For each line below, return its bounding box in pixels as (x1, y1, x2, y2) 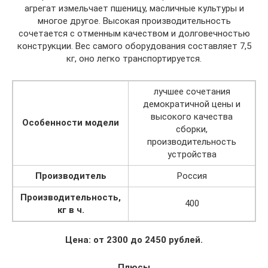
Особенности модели (22, 117, 119, 128)
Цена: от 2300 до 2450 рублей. (65, 234, 203, 245)
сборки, (176, 123, 208, 135)
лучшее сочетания (153, 86, 230, 97)
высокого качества (151, 111, 233, 122)
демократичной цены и (143, 98, 240, 109)
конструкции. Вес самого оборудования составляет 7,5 (17, 40, 251, 51)
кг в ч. (57, 204, 84, 215)
